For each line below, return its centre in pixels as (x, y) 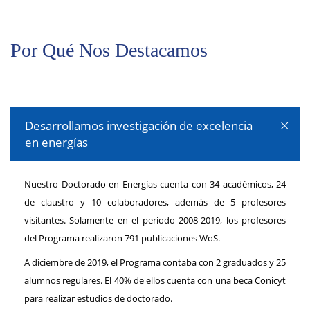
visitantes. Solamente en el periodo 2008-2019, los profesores (155, 220)
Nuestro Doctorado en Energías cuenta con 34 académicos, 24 (155, 184)
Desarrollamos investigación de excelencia (139, 126)
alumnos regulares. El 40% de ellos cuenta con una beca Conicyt (155, 280)
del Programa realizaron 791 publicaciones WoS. (122, 238)
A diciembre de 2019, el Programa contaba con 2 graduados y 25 (155, 262)
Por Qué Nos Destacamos (109, 50)
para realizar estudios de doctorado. (98, 298)
